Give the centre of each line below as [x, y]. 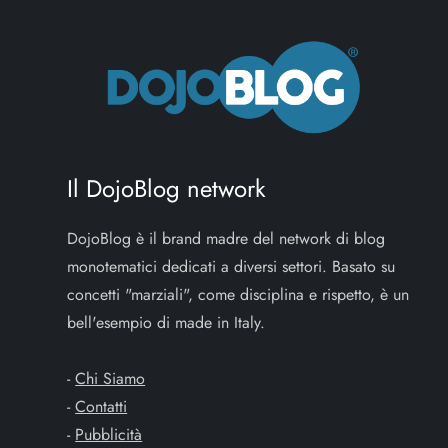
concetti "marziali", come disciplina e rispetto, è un [238, 295]
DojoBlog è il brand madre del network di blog [226, 239]
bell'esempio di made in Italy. [166, 323]
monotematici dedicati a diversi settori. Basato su [231, 267]
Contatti [101, 407]
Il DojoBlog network [167, 189]
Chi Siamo [110, 379]
